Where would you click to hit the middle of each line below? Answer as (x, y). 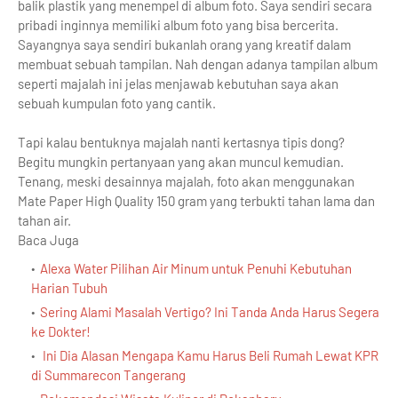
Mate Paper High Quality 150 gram (112, 201)
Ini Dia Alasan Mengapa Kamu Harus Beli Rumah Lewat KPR (209, 355)
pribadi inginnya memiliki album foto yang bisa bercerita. (178, 25)
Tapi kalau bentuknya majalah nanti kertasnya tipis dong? (181, 142)
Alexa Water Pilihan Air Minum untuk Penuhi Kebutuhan (196, 268)
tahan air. (44, 220)
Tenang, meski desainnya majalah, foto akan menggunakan (186, 181)
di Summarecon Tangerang (108, 375)
